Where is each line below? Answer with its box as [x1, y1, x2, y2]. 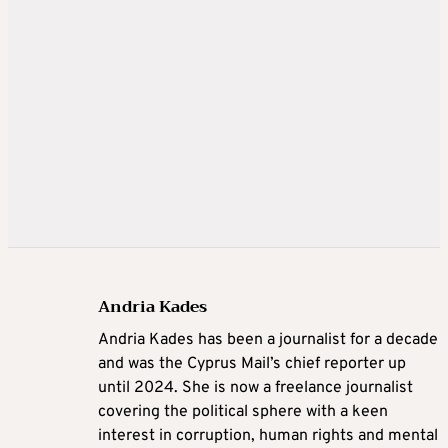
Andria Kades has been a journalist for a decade [98, 330, 438, 351]
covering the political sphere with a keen [98, 402, 388, 423]
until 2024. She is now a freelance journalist [98, 378, 413, 399]
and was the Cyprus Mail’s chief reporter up [98, 354, 406, 375]
